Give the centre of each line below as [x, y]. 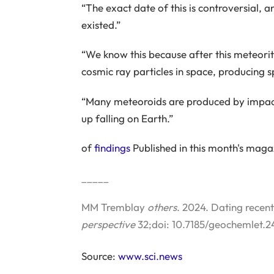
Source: [99, 256]
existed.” [101, 25]
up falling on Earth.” [127, 118]
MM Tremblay [114, 207]
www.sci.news [150, 256]
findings [112, 148]
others [162, 207]
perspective [108, 224]
